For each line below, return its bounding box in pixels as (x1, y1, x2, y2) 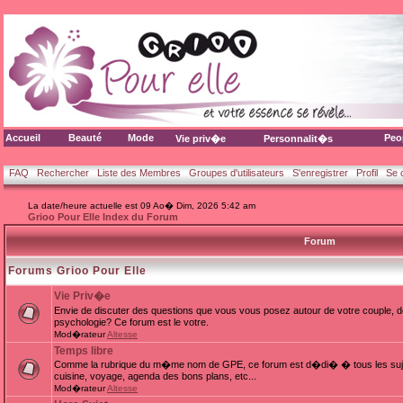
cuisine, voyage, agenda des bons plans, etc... (54, 371, 256, 381)
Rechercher (37, 167, 89, 178)
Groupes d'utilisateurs (189, 167, 284, 178)
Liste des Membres (97, 167, 181, 178)
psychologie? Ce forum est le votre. (54, 317, 209, 327)
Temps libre (54, 345, 113, 357)
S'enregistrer (292, 167, 348, 178)
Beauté (68, 132, 102, 143)
